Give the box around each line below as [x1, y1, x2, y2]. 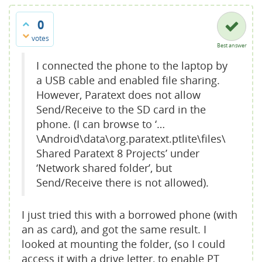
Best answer [216, 41, 247, 49]
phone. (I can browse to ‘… [36, 116, 165, 131]
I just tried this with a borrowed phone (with [22, 207, 237, 222]
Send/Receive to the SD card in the [36, 102, 206, 116]
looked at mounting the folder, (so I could [22, 236, 225, 251]
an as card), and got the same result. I [22, 222, 206, 236]
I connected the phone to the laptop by [36, 58, 227, 73]
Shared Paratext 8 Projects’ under [36, 146, 199, 160]
